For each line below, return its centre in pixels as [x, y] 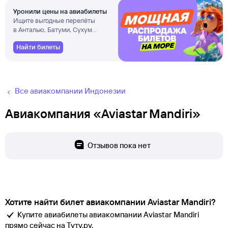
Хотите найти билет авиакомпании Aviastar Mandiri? [110, 202]
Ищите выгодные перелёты [54, 20]
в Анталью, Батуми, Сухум [53, 30]
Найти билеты [38, 47]
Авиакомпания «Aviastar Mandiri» [103, 113]
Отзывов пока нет [119, 145]
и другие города [37, 39]
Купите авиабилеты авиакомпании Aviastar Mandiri [108, 215]
